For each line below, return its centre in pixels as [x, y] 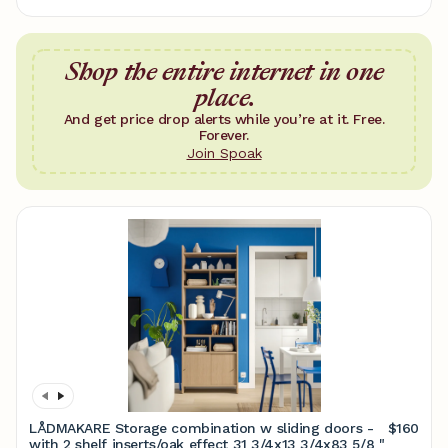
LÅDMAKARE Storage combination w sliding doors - [201, 428]
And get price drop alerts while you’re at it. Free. [224, 119]
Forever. [224, 135]
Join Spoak [224, 153]
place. [224, 97]
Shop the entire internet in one [224, 71]
